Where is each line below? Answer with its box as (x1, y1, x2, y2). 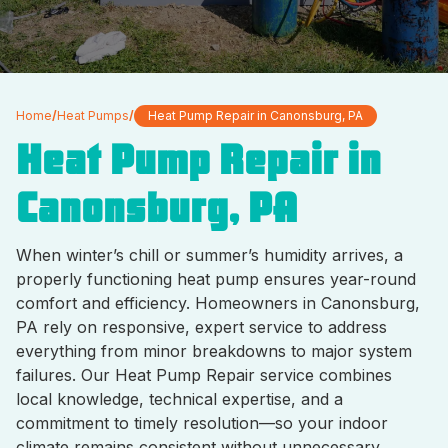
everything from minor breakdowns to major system (16, 341, 412, 361)
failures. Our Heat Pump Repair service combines (16, 365, 392, 385)
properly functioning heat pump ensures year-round (16, 269, 416, 289)
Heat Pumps (57, 108, 129, 123)
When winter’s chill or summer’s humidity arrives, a (16, 245, 403, 265)
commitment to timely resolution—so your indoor (16, 413, 388, 433)
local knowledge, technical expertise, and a (16, 389, 343, 409)
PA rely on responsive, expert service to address (16, 317, 387, 337)
